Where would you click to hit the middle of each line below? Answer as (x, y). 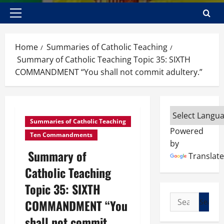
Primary (29, 18)
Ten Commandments (61, 135)
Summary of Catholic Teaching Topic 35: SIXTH (103, 59)
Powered (186, 131)
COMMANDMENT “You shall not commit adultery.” (109, 72)
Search (183, 198)
